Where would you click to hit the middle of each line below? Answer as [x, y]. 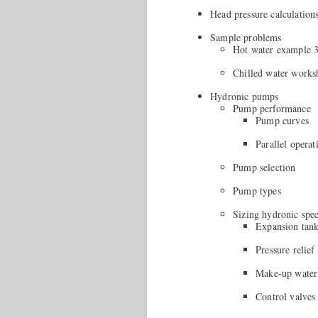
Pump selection [264, 168]
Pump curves [282, 121]
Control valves [286, 297]
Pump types [257, 191]
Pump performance [272, 109]
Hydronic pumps [245, 97]
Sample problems [246, 38]
